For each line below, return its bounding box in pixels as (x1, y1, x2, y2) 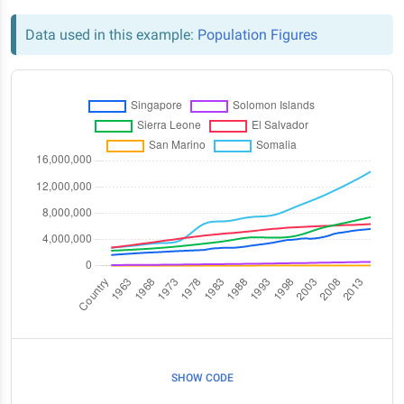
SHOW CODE (170, 371, 234, 384)
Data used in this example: (25, 25, 197, 43)
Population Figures (197, 25, 317, 43)
